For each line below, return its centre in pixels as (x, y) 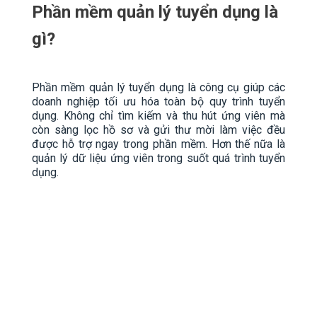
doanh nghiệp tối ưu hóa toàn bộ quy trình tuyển (158, 102)
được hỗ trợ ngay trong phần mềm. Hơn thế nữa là (158, 144)
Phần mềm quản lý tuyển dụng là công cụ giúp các (158, 88)
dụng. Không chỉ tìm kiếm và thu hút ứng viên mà (158, 116)
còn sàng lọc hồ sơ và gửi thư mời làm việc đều (158, 130)
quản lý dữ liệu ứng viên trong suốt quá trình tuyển (158, 158)
